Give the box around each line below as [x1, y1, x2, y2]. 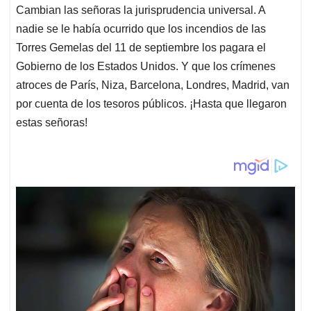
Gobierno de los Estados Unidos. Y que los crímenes [16, 60, 276, 72]
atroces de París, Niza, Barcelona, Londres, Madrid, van [16, 78, 289, 91]
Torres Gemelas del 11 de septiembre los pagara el [16, 41, 266, 53]
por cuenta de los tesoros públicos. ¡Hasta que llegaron [16, 97, 287, 110]
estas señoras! [16, 116, 87, 128]
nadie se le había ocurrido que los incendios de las [16, 22, 266, 35]
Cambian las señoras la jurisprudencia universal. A [16, 3, 265, 16]
